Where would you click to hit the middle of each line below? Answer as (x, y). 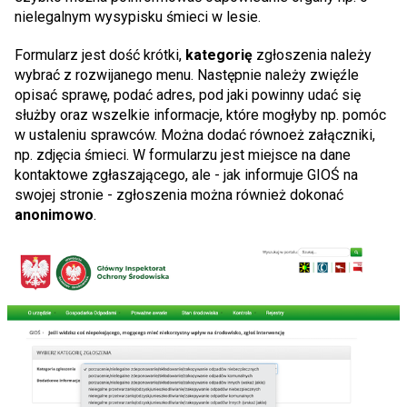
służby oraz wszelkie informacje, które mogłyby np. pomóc (200, 114)
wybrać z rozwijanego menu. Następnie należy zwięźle (187, 74)
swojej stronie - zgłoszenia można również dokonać (179, 194)
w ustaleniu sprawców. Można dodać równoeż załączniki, (195, 134)
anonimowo (54, 214)
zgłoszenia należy (312, 55)
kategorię (219, 55)
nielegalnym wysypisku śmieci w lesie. (139, 16)
